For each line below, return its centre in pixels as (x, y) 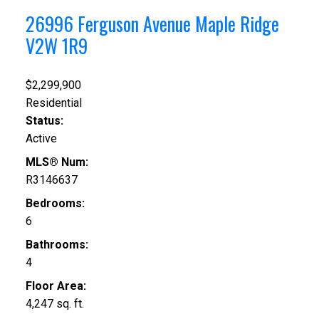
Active (41, 138)
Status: (44, 120)
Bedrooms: (55, 203)
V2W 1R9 (56, 46)
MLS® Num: (57, 162)
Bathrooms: (57, 244)
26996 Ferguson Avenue (110, 24)
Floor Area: (56, 286)
